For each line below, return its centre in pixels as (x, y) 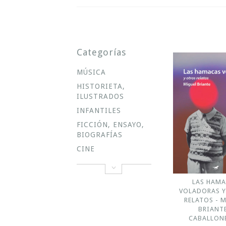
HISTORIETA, (101, 86)
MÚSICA (91, 72)
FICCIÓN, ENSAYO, (110, 125)
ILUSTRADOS (100, 96)
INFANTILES (99, 110)
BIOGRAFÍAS (100, 135)
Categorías (101, 52)
